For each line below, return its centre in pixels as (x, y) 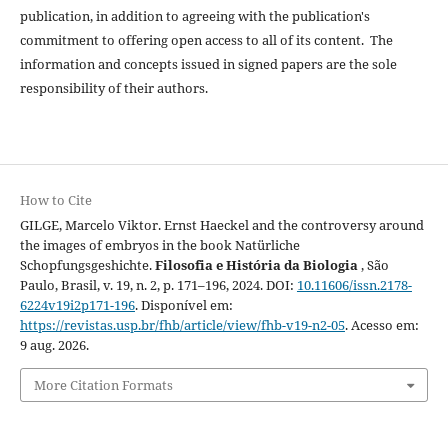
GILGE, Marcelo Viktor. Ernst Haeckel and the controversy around (221, 224)
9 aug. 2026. (54, 344)
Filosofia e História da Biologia (257, 264)
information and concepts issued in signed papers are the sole (208, 63)
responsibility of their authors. (113, 87)
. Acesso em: (381, 324)
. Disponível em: (183, 304)
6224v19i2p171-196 (77, 304)
